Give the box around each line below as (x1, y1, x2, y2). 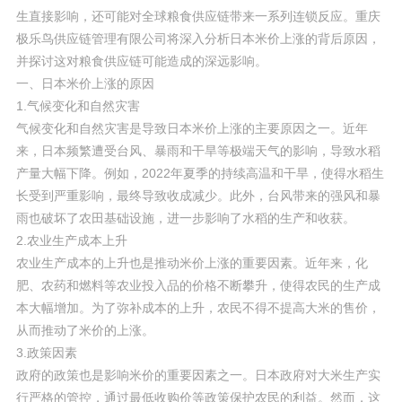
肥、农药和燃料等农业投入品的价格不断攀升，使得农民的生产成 (15, 277, 380, 293)
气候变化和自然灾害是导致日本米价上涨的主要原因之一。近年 (15, 120, 368, 135)
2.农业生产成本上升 (15, 232, 127, 248)
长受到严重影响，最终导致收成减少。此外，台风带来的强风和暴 (15, 188, 380, 203)
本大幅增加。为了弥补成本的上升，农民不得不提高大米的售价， (15, 300, 380, 315)
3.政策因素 (15, 345, 77, 360)
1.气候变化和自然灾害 (15, 98, 140, 113)
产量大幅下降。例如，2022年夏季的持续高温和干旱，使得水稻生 (15, 165, 384, 180)
